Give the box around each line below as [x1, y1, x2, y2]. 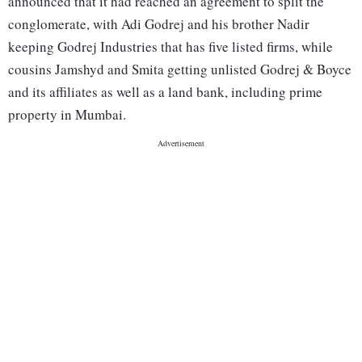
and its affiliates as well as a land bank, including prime [8, 82, 322, 102]
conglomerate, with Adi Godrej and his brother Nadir [8, 15, 309, 34]
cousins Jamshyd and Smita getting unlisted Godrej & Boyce [8, 60, 351, 79]
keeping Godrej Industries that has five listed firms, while [8, 37, 333, 57]
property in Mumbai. [8, 105, 126, 124]
